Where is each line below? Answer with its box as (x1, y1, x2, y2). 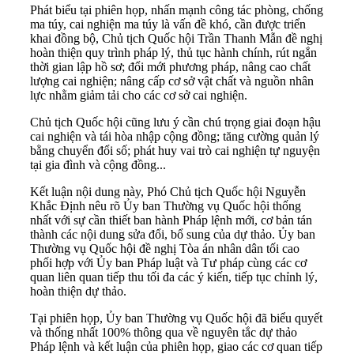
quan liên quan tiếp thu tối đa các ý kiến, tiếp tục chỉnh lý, (30, 270, 318, 284)
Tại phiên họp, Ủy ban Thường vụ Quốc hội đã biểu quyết (30, 311, 322, 326)
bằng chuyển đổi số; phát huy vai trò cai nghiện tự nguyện (30, 144, 320, 158)
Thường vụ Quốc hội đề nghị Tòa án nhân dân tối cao (30, 242, 299, 256)
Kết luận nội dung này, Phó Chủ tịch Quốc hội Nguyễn (30, 185, 306, 199)
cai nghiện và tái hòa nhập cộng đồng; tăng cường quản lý (30, 130, 319, 144)
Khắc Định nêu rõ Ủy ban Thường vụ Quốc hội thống (30, 199, 301, 213)
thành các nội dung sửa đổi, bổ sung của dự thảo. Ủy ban (30, 228, 315, 242)
